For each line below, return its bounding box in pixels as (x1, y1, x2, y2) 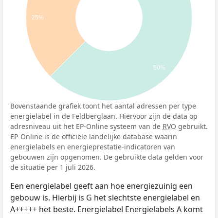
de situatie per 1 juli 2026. (10, 162, 95, 172)
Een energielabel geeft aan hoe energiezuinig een (10, 180, 193, 191)
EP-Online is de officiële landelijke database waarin (10, 131, 177, 141)
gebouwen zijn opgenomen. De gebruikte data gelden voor (10, 152, 203, 162)
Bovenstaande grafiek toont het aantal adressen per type (10, 101, 196, 110)
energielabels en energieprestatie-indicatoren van (10, 142, 175, 151)
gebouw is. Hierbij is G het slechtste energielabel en (10, 192, 200, 203)
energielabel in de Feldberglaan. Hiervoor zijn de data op (10, 111, 198, 121)
